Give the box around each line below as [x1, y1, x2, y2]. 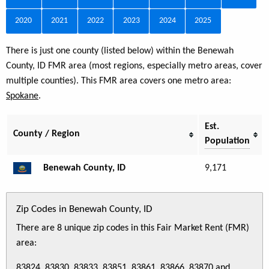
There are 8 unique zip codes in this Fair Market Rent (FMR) [16, 223, 249, 233]
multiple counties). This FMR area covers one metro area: [6, 76, 231, 86]
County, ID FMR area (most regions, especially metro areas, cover [6, 61, 262, 71]
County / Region [13, 128, 80, 139]
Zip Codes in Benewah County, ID [16, 204, 152, 214]
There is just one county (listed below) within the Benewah [6, 46, 234, 56]
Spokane [6, 91, 38, 101]
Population [205, 136, 250, 146]
